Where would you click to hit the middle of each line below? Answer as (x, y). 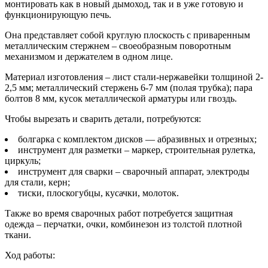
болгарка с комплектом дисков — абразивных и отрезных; (137, 139)
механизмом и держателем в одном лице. (89, 56)
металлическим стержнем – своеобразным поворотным (118, 45)
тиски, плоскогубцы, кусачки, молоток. (98, 193)
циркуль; (23, 160)
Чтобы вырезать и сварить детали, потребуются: (103, 118)
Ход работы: (30, 255)
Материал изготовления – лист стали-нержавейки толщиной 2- (134, 77)
